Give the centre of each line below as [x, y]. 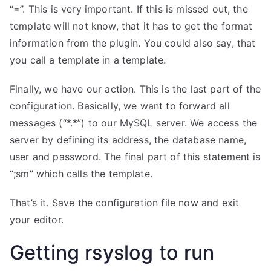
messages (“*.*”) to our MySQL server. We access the [134, 123]
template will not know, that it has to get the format [131, 26]
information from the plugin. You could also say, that [133, 43]
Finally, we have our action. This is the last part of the [135, 89]
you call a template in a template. [88, 60]
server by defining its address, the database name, [128, 140]
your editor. [37, 220]
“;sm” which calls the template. [81, 174]
